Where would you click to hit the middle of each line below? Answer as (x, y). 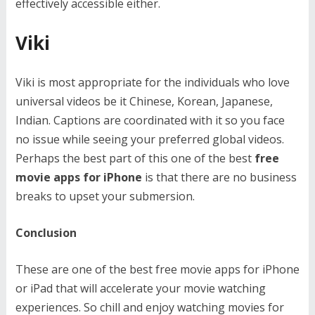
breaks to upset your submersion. (105, 196)
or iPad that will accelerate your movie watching (140, 288)
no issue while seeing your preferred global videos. (149, 139)
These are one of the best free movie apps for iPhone (157, 269)
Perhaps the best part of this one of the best (135, 158)
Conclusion (46, 233)
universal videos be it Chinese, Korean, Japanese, (144, 101)
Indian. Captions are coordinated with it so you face (150, 120)
